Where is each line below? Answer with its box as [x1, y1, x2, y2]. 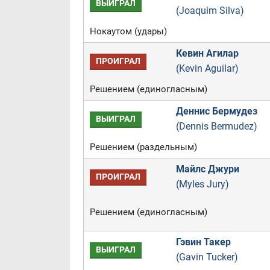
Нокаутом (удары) [89, 26, 167, 37]
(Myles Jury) [175, 178, 229, 190]
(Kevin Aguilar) [175, 63, 239, 74]
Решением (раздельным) [89, 142, 197, 152]
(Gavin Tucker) [175, 251, 238, 263]
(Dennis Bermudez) [175, 121, 257, 132]
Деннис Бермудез [175, 105, 257, 117]
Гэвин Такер [175, 236, 231, 248]
